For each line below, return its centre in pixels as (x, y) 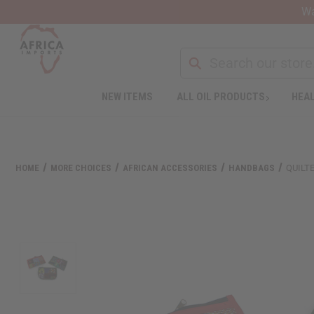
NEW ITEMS (127, 96)
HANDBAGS (252, 168)
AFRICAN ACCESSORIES (170, 168)
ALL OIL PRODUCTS (220, 96)
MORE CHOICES (81, 168)
